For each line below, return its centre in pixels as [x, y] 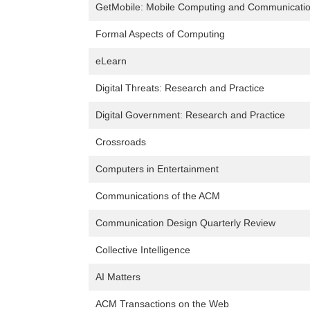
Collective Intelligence [143, 250]
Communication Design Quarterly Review [185, 223]
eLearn [111, 61]
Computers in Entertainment [157, 169]
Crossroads [121, 142]
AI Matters [118, 277]
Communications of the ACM [158, 196]
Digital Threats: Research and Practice [180, 88]
